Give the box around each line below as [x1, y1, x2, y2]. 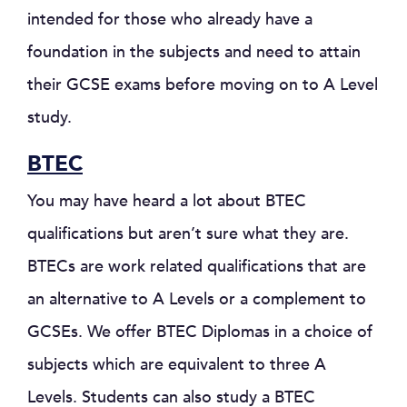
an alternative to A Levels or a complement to [27, 288, 366, 311]
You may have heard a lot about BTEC [27, 190, 306, 213]
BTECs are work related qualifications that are [27, 255, 366, 278]
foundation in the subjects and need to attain [27, 41, 361, 64]
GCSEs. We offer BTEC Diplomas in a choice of [27, 321, 372, 343]
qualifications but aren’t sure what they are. [27, 223, 349, 245]
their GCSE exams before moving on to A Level [27, 74, 378, 96]
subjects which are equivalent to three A [27, 353, 326, 376]
